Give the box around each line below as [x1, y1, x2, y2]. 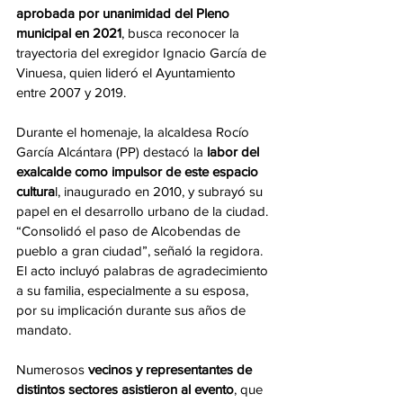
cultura [16, 184, 55, 200]
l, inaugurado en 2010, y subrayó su [55, 184, 266, 200]
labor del [203, 144, 263, 160]
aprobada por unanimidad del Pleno [16, 5, 233, 22]
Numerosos [16, 362, 85, 378]
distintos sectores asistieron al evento [16, 381, 234, 398]
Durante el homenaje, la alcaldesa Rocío [16, 124, 253, 140]
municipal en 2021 [16, 25, 121, 41]
